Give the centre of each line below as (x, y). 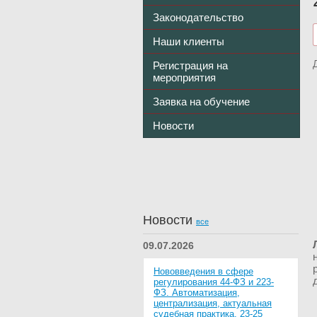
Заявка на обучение (201, 102)
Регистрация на (190, 66)
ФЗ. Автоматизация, (197, 293)
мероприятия (184, 78)
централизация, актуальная (213, 304)
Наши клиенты (189, 42)
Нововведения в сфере (203, 272)
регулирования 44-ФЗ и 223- (214, 282)
